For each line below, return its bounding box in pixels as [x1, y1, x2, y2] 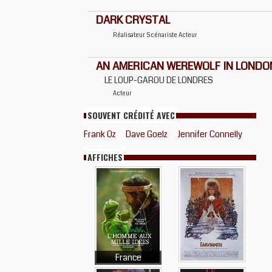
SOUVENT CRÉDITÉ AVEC [87, 109, 175, 121]
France [115, 251, 141, 263]
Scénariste [146, 31, 178, 39]
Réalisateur [113, 31, 146, 39]
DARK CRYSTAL [96, 12, 170, 28]
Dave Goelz [126, 128, 168, 140]
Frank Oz [84, 128, 116, 140]
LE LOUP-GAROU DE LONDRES [104, 74, 213, 86]
